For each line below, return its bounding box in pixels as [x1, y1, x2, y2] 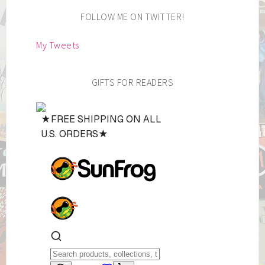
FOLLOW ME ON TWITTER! [80, 11, 185, 22]
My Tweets [36, 39, 79, 51]
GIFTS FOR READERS [91, 76, 174, 88]
